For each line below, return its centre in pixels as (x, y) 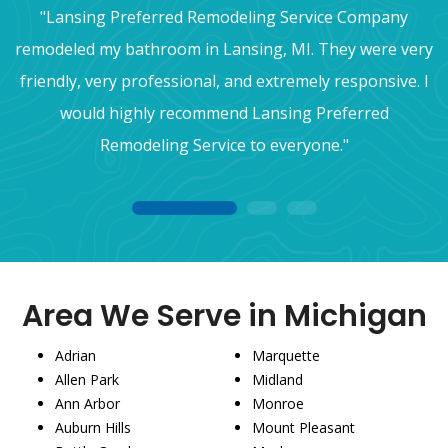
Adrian (75, 355)
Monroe (278, 403)
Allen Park (87, 379)
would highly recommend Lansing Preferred (224, 112)
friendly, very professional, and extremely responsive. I (224, 80)
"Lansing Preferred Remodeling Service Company (224, 16)
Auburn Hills (93, 427)
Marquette (286, 355)
